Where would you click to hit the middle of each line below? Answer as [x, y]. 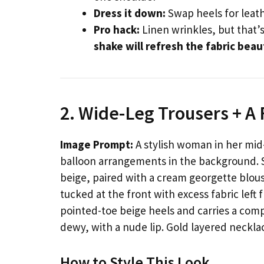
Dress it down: [130, 13]
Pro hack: [117, 30]
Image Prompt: [97, 145]
